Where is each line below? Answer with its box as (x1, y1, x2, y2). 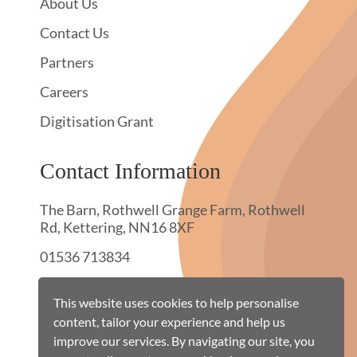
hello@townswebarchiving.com (40, 277, 235, 295)
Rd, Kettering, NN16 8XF (40, 218, 194, 236)
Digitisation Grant (40, 112, 154, 130)
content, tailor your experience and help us (53, 313, 286, 329)
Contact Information (40, 158, 221, 183)
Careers (40, 82, 88, 100)
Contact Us (40, 23, 109, 41)
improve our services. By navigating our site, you (53, 332, 316, 348)
